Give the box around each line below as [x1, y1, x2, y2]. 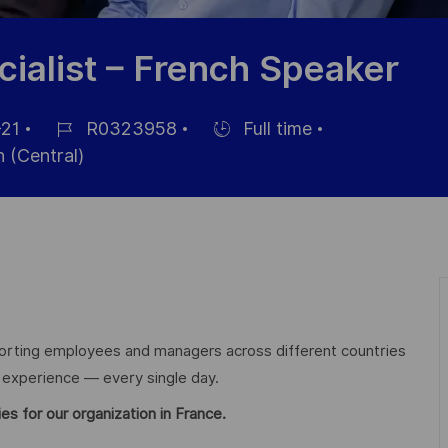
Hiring [192, 138, 242, 160]
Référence [35, 138, 121, 160]
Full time [238, 118, 312, 140]
